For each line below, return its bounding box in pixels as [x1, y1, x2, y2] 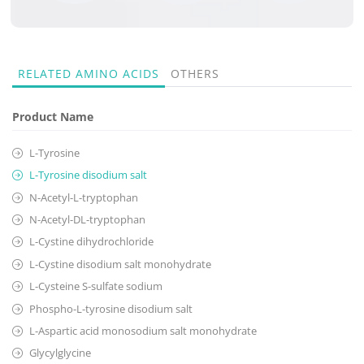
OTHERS [171, 65, 219, 81]
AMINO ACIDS [76, 65, 159, 81]
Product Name [12, 108, 93, 124]
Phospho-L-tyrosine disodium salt [29, 301, 193, 316]
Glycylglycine [29, 345, 91, 361]
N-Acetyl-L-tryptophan [29, 189, 138, 205]
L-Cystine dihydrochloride [29, 234, 154, 249]
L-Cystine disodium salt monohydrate [29, 256, 211, 271]
